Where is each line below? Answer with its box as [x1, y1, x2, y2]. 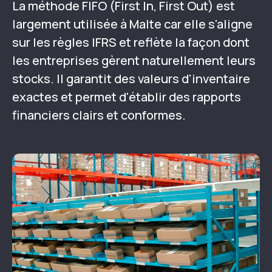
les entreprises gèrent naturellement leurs [12, 52, 256, 69]
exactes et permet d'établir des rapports [12, 89, 241, 105]
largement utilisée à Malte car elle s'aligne [12, 16, 253, 32]
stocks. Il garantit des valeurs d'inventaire [12, 70, 250, 87]
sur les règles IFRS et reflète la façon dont [12, 34, 250, 50]
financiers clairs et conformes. [12, 107, 186, 123]
